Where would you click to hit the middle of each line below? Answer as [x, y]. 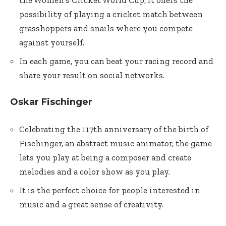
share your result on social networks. [92, 75]
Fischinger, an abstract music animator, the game [116, 143]
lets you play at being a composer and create [105, 157]
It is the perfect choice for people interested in [110, 190]
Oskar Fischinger [51, 102]
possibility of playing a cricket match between [111, 14]
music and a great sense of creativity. [91, 204]
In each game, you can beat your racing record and [116, 61]
